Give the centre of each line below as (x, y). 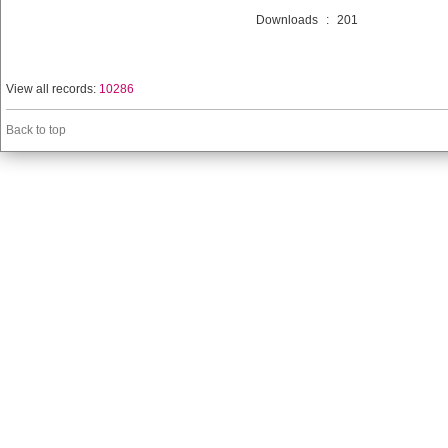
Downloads (287, 20)
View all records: (52, 89)
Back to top (36, 130)
